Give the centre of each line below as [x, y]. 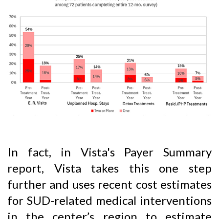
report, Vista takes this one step [109, 168]
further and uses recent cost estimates [109, 184]
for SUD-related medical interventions [109, 200]
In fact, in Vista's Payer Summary [109, 152]
